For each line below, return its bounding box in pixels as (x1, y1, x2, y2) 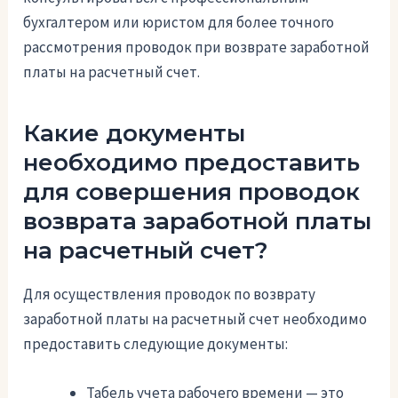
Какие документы (23, 119, 246, 148)
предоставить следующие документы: (23, 334, 289, 354)
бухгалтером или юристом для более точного (23, 12, 335, 33)
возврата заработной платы (23, 207, 372, 236)
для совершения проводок (23, 178, 361, 207)
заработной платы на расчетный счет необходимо (23, 309, 368, 330)
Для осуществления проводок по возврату (23, 284, 316, 305)
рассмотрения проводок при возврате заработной (23, 37, 370, 58)
